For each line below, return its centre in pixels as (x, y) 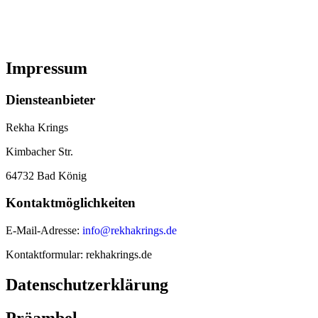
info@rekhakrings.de (130, 230)
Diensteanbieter (50, 99)
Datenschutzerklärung (87, 284)
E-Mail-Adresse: (44, 230)
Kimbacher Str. (39, 151)
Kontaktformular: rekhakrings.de (79, 254)
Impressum (46, 68)
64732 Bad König (46, 175)
